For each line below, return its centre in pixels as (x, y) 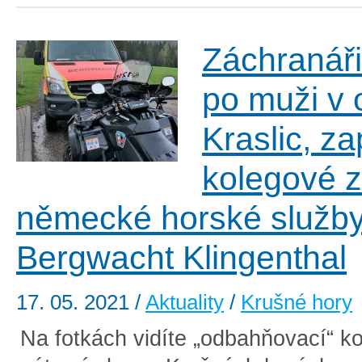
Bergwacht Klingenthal (181, 258)
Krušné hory (297, 303)
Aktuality (185, 303)
